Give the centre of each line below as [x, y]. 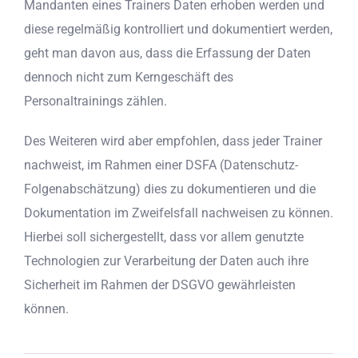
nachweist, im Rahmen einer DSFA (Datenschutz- [161, 165]
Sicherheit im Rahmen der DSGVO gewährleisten [160, 285]
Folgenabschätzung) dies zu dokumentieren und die [170, 189]
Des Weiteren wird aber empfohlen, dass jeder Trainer [173, 141]
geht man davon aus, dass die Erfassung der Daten [167, 54]
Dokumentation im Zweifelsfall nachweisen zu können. [179, 213]
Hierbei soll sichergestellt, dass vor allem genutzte [164, 237]
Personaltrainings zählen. [95, 101]
